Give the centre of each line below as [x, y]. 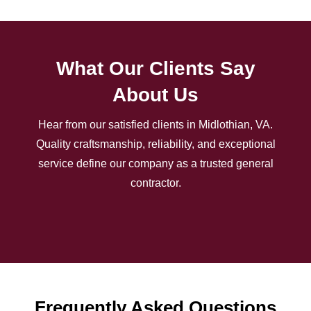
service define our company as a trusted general [155, 163]
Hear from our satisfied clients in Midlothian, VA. [155, 124]
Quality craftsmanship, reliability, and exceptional [155, 144]
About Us [155, 94]
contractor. [155, 183]
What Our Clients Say [155, 68]
